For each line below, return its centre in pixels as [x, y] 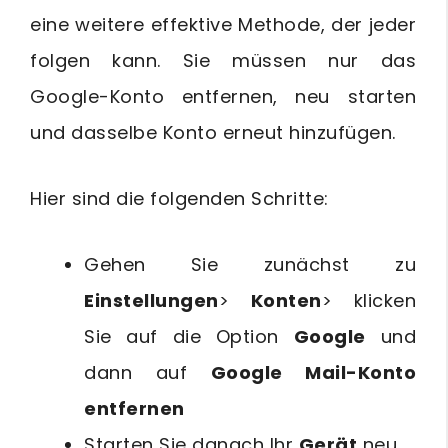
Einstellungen [151, 301]
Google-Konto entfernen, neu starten [223, 97]
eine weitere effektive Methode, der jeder [223, 25]
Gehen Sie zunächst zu [250, 265]
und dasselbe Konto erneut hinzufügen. [213, 133]
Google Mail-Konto [313, 373]
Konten [286, 301]
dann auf [147, 373]
